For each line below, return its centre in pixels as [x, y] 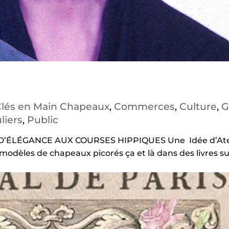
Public [42, 120]
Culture [198, 106]
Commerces [144, 106]
